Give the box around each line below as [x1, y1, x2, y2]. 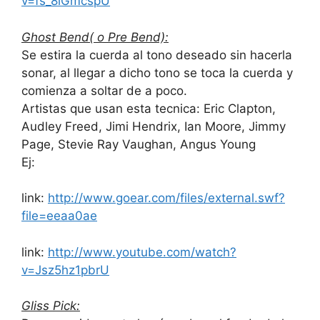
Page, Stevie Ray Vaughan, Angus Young [21, 136, 256, 151]
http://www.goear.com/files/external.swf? [48, 191, 285, 206]
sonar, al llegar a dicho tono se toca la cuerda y [21, 65, 293, 80]
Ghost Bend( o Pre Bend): [21, 29, 169, 44]
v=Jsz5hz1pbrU [21, 262, 109, 277]
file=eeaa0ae [21, 209, 97, 224]
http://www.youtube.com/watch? [48, 244, 236, 259]
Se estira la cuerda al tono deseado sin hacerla [21, 47, 292, 62]
